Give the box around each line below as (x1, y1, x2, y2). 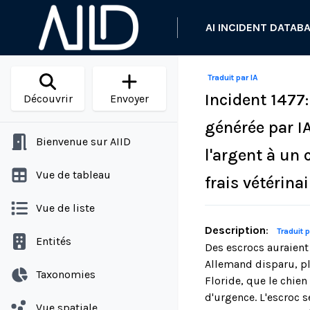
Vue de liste (36, 201, 95, 215)
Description (205, 224, 266, 237)
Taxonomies (36, 268, 95, 281)
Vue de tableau (36, 168, 111, 181)
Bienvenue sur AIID (36, 135, 131, 148)
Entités (36, 235, 71, 248)
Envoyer (110, 92, 149, 105)
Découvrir (23, 92, 73, 105)
